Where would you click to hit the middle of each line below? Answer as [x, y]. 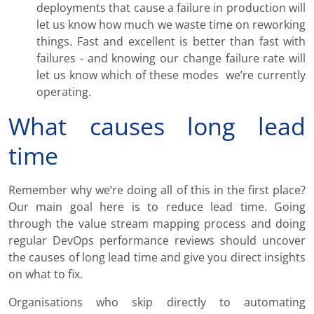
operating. [64, 92]
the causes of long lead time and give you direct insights [157, 258]
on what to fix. [46, 274]
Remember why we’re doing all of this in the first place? [157, 190]
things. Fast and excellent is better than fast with [171, 42]
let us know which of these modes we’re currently [171, 75]
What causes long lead [157, 127]
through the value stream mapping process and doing [157, 224]
